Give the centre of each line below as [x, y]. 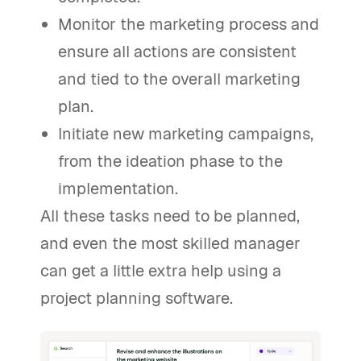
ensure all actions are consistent [178, 52]
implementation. [118, 189]
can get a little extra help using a [161, 271]
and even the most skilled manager [170, 243]
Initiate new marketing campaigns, [186, 134]
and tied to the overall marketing [180, 79]
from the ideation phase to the [171, 161]
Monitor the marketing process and [189, 24]
